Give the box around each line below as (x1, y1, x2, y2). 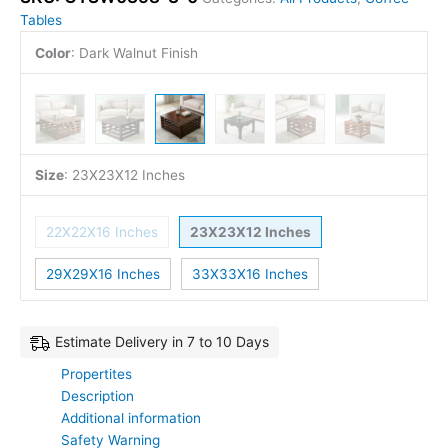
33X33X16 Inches (191, 265, 308, 282)
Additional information (61, 409, 202, 426)
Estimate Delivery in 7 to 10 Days (55, 332, 269, 350)
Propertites (61, 365, 133, 382)
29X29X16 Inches (45, 265, 160, 282)
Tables (20, 12, 62, 29)
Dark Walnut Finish (78, 44, 198, 61)
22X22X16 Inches (45, 223, 158, 240)
